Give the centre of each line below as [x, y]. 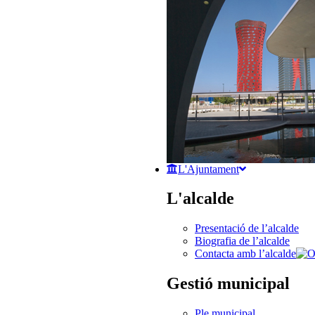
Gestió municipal [228, 284]
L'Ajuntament [208, 169]
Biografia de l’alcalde [242, 241]
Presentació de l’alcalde [247, 229]
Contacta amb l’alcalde [245, 254]
